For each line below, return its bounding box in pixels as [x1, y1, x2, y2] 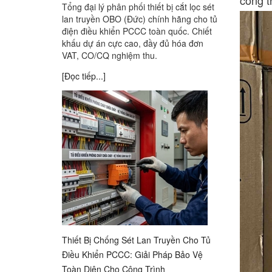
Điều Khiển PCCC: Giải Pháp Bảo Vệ [62, 248, 203, 261]
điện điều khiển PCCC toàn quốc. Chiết [62, 25, 212, 38]
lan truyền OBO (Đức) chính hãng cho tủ [62, 13, 217, 25]
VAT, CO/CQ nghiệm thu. [62, 49, 157, 62]
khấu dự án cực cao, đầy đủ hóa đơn [62, 37, 203, 50]
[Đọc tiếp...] [62, 70, 106, 83]
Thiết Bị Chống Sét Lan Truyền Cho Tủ [62, 234, 211, 246]
